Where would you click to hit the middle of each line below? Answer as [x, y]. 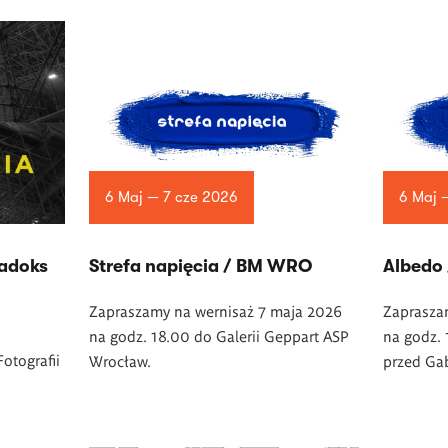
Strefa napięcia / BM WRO [200, 265]
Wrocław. [119, 360]
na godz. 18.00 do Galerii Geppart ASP [218, 335]
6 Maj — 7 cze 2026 [171, 196]
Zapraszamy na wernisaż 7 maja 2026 [215, 310]
